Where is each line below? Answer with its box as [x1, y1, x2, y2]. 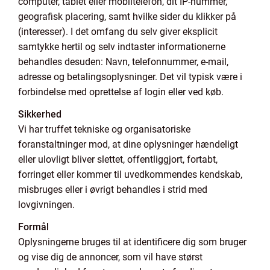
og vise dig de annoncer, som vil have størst [18, 251, 202, 263]
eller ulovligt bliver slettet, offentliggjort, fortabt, [18, 154, 218, 165]
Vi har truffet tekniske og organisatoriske [18, 124, 190, 135]
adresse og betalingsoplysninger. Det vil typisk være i [18, 71, 242, 83]
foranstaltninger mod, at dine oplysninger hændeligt [18, 139, 238, 150]
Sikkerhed [18, 108, 61, 120]
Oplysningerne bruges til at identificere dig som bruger [18, 236, 246, 248]
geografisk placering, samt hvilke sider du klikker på [18, 11, 236, 22]
